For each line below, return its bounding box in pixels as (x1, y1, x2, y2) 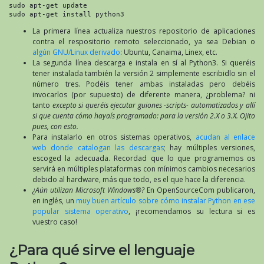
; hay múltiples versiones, (163, 142, 256, 153)
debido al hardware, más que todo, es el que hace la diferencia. (32, 174, 246, 184)
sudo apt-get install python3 (9, 10, 124, 18)
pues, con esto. (32, 121, 78, 131)
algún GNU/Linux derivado (32, 47, 120, 57)
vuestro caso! (32, 216, 77, 227)
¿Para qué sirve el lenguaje (9, 241, 194, 259)
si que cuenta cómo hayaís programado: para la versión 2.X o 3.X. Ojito (32, 110, 255, 121)
